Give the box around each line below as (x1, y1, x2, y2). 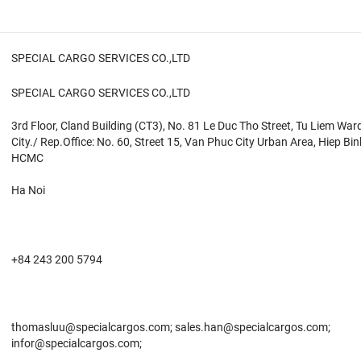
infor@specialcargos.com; (11, 337, 142, 351)
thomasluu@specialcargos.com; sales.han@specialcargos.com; (11, 321, 330, 334)
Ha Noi (11, 184, 45, 197)
